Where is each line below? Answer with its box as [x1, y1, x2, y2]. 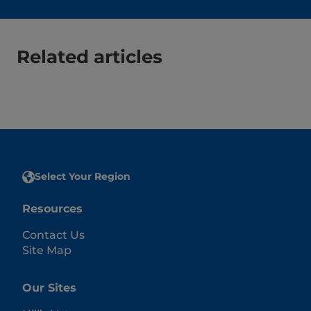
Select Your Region [35, 169, 131, 183]
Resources [22, 201, 83, 215]
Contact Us [22, 228, 85, 242]
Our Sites [22, 280, 76, 294]
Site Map [22, 243, 72, 257]
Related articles [17, 45, 162, 68]
